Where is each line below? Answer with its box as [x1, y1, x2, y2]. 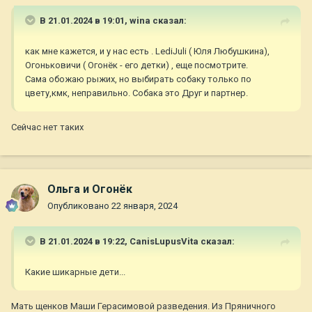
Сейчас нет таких [11, 122, 86, 133]
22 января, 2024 [111, 201, 178, 212]
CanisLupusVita [130, 236, 198, 247]
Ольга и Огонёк [47, 182, 132, 196]
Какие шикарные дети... [25, 267, 127, 278]
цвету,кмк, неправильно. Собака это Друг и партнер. [25, 88, 248, 99]
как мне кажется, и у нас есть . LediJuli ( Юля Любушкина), [25, 46, 272, 57]
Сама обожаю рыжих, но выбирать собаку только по [25, 74, 251, 85]
